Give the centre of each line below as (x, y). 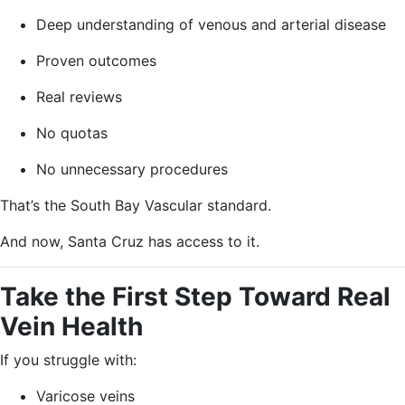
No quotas (72, 133)
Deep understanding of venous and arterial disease (211, 24)
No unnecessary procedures (132, 169)
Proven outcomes (96, 61)
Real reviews (79, 97)
